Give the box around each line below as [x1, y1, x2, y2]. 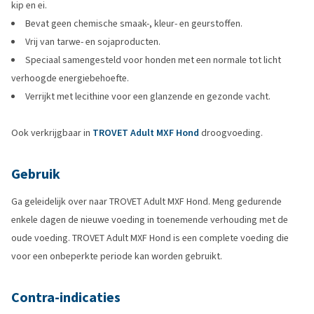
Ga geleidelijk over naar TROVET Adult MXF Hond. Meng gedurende [11, 195, 282, 208]
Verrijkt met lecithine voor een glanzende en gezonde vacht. [25, 90, 271, 103]
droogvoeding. [199, 126, 263, 139]
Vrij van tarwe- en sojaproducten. [25, 35, 161, 48]
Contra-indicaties [11, 288, 121, 307]
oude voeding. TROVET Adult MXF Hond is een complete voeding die [11, 231, 289, 245]
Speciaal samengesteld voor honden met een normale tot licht [25, 53, 281, 67]
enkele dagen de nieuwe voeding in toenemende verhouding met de [11, 213, 288, 226]
